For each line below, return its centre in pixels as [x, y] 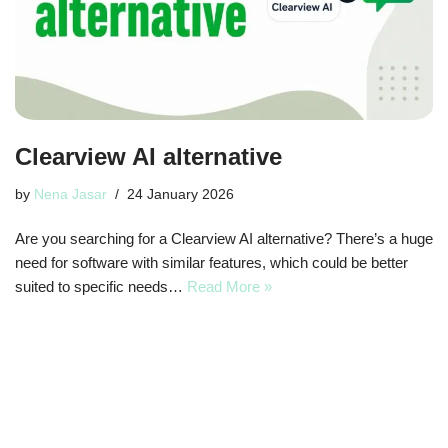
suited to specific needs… [101, 287]
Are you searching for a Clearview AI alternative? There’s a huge [224, 239]
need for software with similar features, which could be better [211, 263]
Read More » [229, 287]
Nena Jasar [70, 195]
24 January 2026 [180, 195]
